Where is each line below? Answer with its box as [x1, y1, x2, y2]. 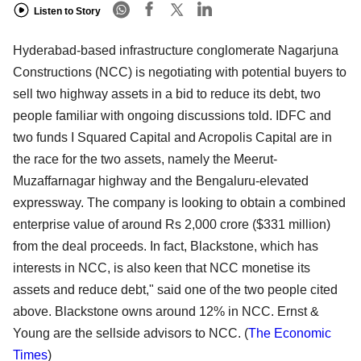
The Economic [248, 326, 331, 341]
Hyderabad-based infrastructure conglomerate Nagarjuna [13, 44, 338, 58]
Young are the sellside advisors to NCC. [13, 326, 244, 341]
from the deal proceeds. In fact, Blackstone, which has [13, 239, 318, 254]
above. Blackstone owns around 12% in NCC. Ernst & [13, 305, 319, 319]
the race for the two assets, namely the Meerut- [13, 152, 277, 167]
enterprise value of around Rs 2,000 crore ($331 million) [13, 218, 330, 232]
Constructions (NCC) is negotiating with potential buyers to [13, 65, 346, 80]
